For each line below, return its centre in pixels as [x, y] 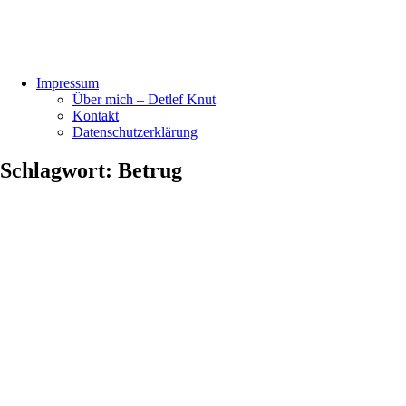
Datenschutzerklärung [135, 132]
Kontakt [96, 116]
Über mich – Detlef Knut [144, 99]
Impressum [68, 83]
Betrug [150, 170]
